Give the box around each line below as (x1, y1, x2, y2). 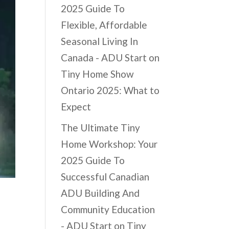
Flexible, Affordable (61, 18, 148, 31)
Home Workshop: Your (61, 138, 158, 150)
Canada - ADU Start (61, 51, 147, 63)
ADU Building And (61, 187, 140, 199)
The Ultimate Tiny (61, 122, 141, 134)
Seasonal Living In (61, 35, 139, 47)
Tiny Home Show (61, 67, 134, 80)
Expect (61, 100, 91, 112)
